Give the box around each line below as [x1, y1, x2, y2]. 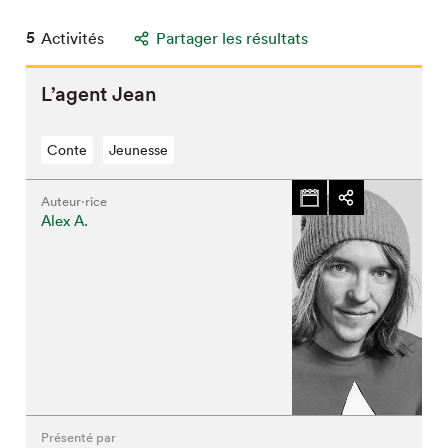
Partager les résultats [156, 28, 309, 49]
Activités [41, 28, 105, 49]
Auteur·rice [41, 193, 108, 210]
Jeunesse [109, 141, 169, 159]
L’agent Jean [41, 82, 157, 106]
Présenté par [41, 429, 117, 446]
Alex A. [41, 211, 89, 230]
